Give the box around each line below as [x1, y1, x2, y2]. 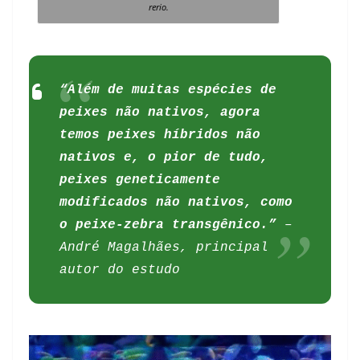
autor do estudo [59, 262, 181, 277]
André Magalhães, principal [59, 239, 269, 255]
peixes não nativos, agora [59, 104, 261, 120]
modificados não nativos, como [59, 194, 293, 210]
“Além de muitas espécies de [59, 82, 277, 97]
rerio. [148, 2, 169, 14]
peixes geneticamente [59, 172, 221, 187]
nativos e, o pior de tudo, [59, 149, 269, 165]
